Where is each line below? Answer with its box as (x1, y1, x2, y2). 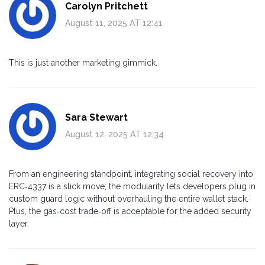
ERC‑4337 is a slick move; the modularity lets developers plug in (9, 181, 256, 191)
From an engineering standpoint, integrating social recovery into (9, 169, 253, 179)
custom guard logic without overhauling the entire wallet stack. (9, 193, 248, 203)
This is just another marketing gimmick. (9, 57, 157, 67)
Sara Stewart (65, 111, 128, 123)
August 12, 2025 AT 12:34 (65, 129, 164, 139)
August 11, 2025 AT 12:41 (65, 18, 163, 28)
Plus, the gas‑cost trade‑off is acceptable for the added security (9, 206, 251, 216)
